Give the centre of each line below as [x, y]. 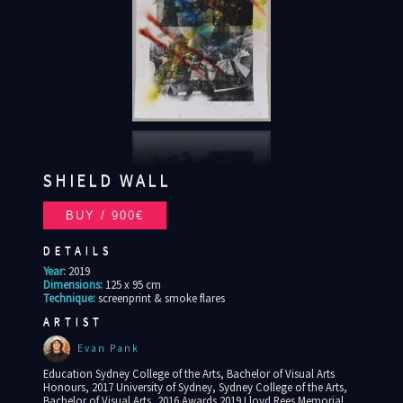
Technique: [69, 298]
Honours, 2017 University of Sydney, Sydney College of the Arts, [195, 387]
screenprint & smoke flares [161, 298]
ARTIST [73, 322]
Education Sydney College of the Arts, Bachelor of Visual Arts [188, 374]
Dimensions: [72, 285]
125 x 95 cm [133, 285]
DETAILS [77, 251]
